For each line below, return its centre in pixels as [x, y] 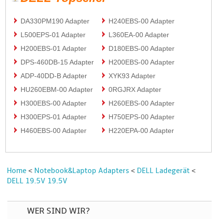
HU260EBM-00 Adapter [57, 89]
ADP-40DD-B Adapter [54, 76]
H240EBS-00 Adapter [142, 21]
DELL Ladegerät [164, 170]
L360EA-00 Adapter [139, 34]
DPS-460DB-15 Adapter [57, 62]
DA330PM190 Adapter [55, 21]
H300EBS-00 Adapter [54, 103]
